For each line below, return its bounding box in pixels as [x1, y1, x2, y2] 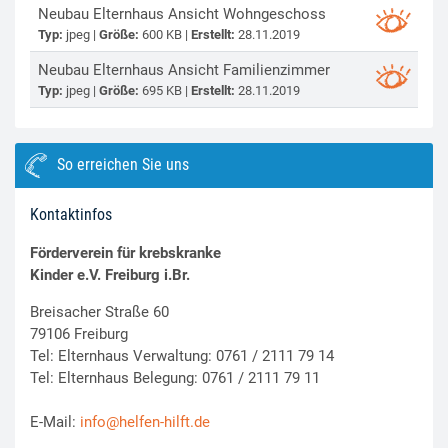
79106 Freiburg [30, 324, 128, 343]
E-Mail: [30, 412, 80, 431]
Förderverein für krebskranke [30, 243, 221, 262]
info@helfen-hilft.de [80, 412, 210, 431]
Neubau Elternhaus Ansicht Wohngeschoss [37, 4, 326, 23]
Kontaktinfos [30, 204, 112, 224]
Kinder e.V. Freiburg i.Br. [30, 265, 190, 284]
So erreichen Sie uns [56, 155, 189, 175]
